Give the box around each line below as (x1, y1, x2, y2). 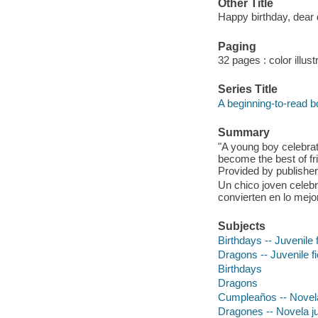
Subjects (217, 220, 265, 233)
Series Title (217, 83, 278, 96)
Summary (217, 126, 270, 139)
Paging (217, 40, 256, 53)
